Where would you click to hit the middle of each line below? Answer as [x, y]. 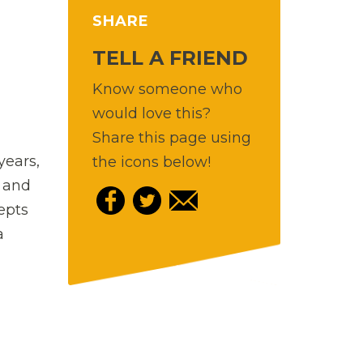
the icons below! [151, 162]
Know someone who [167, 89]
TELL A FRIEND [170, 58]
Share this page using [171, 137]
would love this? [151, 113]
